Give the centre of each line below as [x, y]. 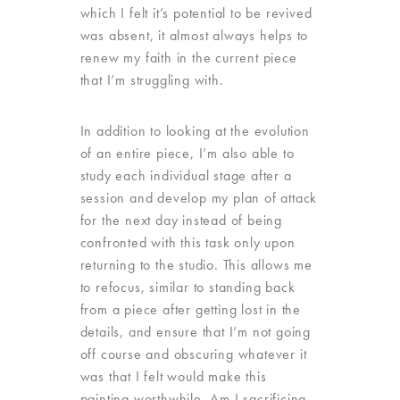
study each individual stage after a [186, 175]
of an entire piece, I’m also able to [187, 153]
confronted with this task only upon [187, 242]
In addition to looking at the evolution [195, 131]
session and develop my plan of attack [199, 198]
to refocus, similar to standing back [187, 287]
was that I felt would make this [173, 376]
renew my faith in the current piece [188, 58]
